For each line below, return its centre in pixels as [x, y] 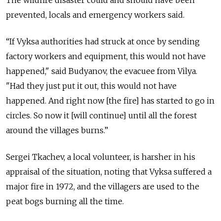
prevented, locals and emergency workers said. [95, 15]
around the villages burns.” [57, 130]
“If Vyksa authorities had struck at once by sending [103, 42]
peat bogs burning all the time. [65, 202]
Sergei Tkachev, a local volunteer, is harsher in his [101, 157]
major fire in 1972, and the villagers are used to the [103, 187]
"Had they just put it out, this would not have [91, 86]
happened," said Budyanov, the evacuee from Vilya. [102, 71]
